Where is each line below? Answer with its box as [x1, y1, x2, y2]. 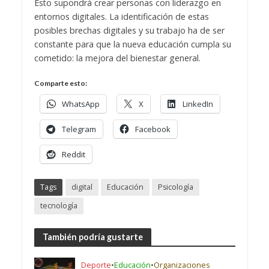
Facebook [134, 123, 171, 134]
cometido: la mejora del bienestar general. [34, 52, 203, 64]
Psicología [157, 182, 193, 193]
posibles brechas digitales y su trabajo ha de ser [34, 25, 225, 37]
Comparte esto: [34, 78, 87, 88]
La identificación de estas [109, 11, 209, 23]
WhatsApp [61, 98, 100, 109]
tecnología [40, 201, 77, 211]
